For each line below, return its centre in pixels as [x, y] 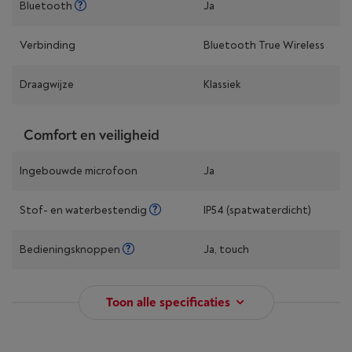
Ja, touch [226, 249]
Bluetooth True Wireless [264, 45]
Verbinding [48, 45]
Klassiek [222, 84]
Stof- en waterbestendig [84, 210]
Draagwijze [47, 84]
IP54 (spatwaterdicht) [257, 210]
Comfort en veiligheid [92, 136]
